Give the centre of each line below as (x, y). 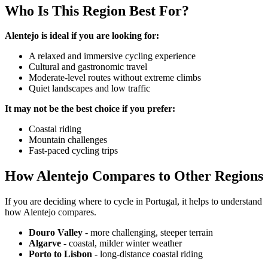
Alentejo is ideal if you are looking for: (82, 36)
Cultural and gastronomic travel (88, 67)
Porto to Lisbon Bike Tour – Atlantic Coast (92, 72)
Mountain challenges (68, 140)
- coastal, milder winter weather (121, 243)
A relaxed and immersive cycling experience (112, 56)
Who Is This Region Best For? (97, 10)
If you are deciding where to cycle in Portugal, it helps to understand (133, 202)
